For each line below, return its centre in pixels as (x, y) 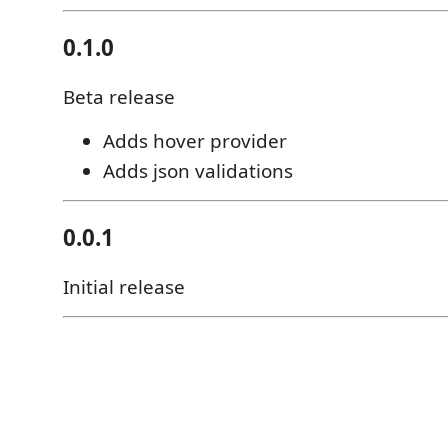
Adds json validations (198, 171)
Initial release (124, 287)
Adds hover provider (195, 141)
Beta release (119, 97)
